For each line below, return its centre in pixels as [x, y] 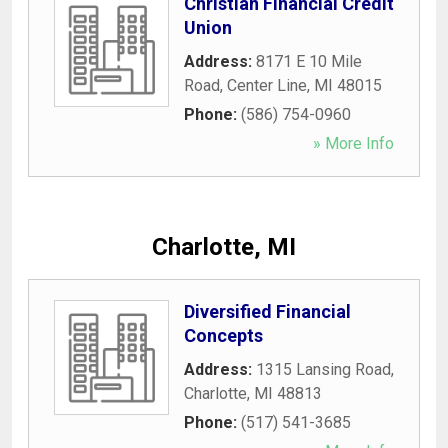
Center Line [267, 85]
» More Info [353, 143]
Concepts [223, 335]
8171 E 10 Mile [309, 61]
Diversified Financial [267, 311]
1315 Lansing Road [323, 369]
